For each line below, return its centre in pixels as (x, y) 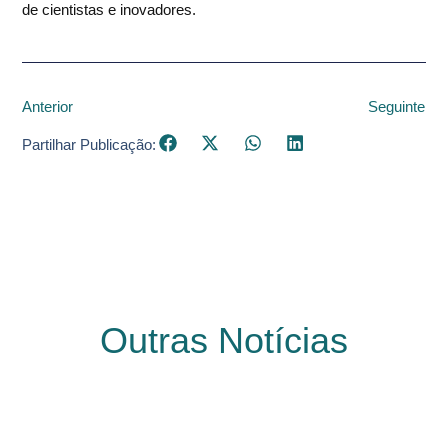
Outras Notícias (224, 341)
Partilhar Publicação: (89, 145)
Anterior (48, 106)
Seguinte (396, 106)
